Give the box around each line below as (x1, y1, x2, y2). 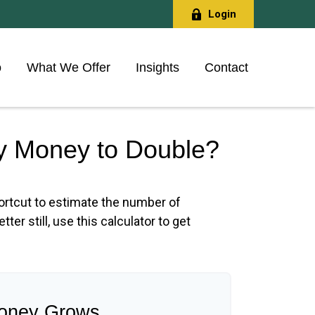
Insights (136, 60, 179, 75)
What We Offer (27, 60, 110, 75)
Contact (205, 60, 248, 75)
